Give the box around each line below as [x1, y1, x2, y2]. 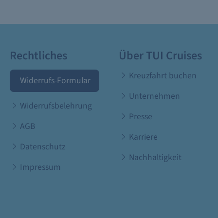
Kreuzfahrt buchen [127, 70, 197, 82]
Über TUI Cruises [119, 47, 202, 64]
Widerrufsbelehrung [18, 100, 92, 112]
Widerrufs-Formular [18, 74, 91, 87]
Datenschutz [18, 141, 65, 153]
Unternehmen [127, 90, 180, 102]
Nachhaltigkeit [127, 151, 182, 163]
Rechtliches [10, 47, 67, 64]
